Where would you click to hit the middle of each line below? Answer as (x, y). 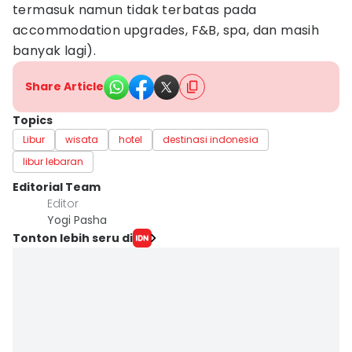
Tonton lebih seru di (73, 238)
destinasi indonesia (211, 139)
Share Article (64, 86)
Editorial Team (57, 187)
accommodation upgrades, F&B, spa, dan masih (166, 30)
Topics (33, 120)
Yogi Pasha (77, 220)
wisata (82, 139)
